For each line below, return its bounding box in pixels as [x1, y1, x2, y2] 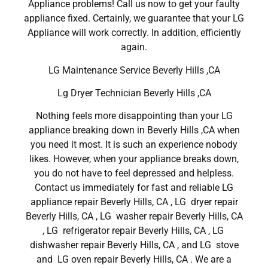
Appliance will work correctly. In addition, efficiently [27, 27, 241, 39]
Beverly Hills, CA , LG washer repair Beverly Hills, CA [25, 211, 243, 223]
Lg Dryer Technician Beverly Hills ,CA [57, 87, 211, 99]
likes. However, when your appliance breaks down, [29, 153, 239, 165]
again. [121, 41, 147, 53]
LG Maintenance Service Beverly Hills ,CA [48, 64, 220, 76]
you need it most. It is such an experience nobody [31, 139, 237, 151]
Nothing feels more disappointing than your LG [35, 110, 233, 122]
